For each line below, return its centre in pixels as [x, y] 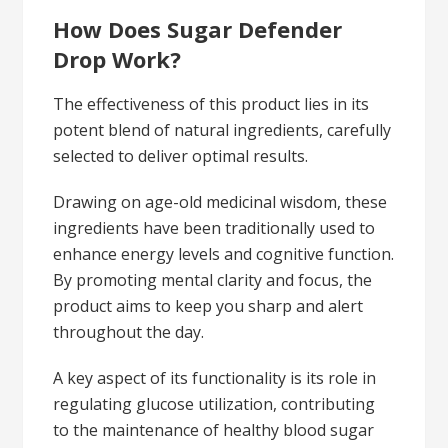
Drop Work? [117, 58]
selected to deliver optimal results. [181, 155]
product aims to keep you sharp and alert [208, 305]
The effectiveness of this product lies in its [211, 103]
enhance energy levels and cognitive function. [224, 253]
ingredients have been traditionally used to [214, 227]
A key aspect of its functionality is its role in [215, 377]
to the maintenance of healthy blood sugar [214, 429]
